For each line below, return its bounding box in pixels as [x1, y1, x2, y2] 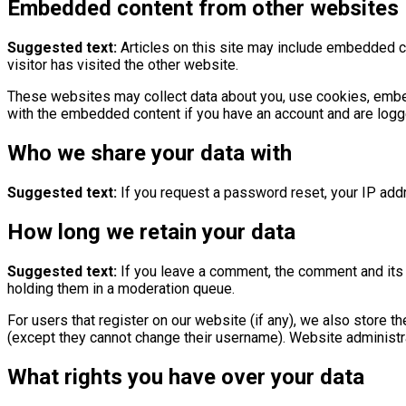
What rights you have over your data [7, 363, 364, 390]
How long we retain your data [7, 218, 295, 245]
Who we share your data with [7, 140, 292, 166]
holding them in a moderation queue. [7, 279, 235, 297]
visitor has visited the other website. [7, 55, 238, 73]
